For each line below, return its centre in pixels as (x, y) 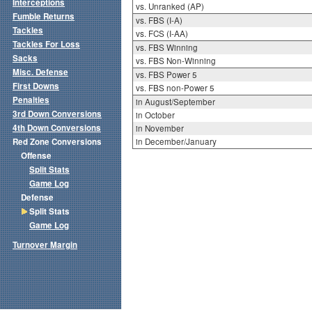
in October (155, 115)
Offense (36, 156)
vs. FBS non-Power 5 (175, 88)
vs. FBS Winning (166, 48)
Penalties (31, 100)
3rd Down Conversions (57, 114)
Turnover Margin (45, 245)
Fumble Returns (44, 17)
